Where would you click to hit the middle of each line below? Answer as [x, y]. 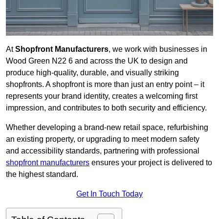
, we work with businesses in [158, 49]
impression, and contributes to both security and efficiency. [106, 108]
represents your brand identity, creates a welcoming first [102, 96]
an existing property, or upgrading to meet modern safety [103, 139]
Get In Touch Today [109, 194]
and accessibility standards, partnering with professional [103, 151]
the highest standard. [42, 175]
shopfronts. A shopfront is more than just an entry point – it [105, 85]
